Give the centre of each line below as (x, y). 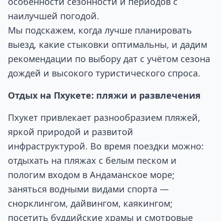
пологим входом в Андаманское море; (91, 175)
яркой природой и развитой (71, 132)
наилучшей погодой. (54, 16)
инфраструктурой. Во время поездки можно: (106, 146)
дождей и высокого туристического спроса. (104, 73)
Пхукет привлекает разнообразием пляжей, (104, 117)
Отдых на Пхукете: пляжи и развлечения (104, 95)
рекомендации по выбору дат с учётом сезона (109, 59)
